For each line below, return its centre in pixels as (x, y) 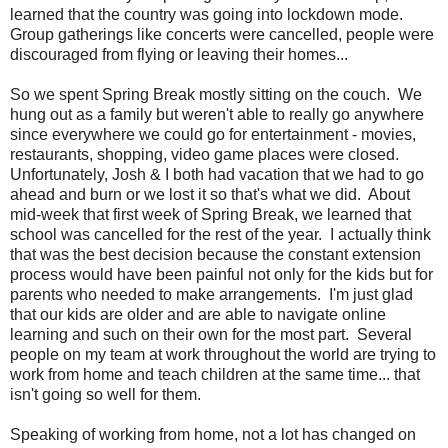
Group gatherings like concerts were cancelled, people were (222, 35)
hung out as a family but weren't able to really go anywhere (217, 115)
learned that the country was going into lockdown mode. (206, 15)
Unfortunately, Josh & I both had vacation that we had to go (217, 175)
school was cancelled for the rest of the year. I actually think (220, 235)
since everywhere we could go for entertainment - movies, (213, 135)
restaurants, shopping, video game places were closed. (206, 155)
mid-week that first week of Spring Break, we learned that (210, 215)
